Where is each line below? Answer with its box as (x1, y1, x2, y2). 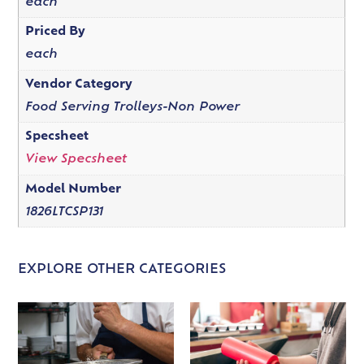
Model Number (24, 183, 121, 196)
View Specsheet (24, 154, 127, 167)
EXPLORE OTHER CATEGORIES (18, 263, 227, 277)
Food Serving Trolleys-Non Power (24, 101, 240, 114)
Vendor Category (24, 78, 132, 91)
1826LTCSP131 (24, 206, 103, 219)
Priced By (24, 26, 85, 39)
